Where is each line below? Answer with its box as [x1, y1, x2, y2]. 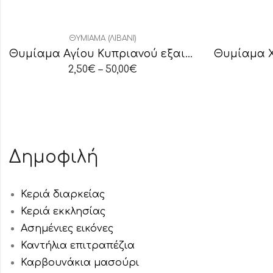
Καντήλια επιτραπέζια [21, 240, 135, 252]
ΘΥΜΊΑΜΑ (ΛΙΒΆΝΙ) [68, 34, 136, 43]
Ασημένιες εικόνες [21, 223, 114, 235]
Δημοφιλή [9, 147, 98, 168]
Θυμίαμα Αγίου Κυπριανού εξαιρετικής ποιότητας [185, 48, 193, 60]
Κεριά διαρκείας [21, 189, 105, 200]
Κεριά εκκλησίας [21, 206, 106, 218]
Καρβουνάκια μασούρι [21, 257, 140, 269]
